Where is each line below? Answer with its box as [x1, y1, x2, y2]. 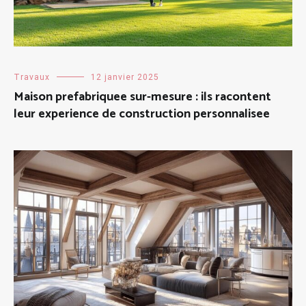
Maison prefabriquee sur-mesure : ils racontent [14, 87, 271, 108]
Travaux [14, 72, 50, 83]
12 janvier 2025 [91, 72, 159, 83]
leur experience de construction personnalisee [14, 104, 270, 125]
